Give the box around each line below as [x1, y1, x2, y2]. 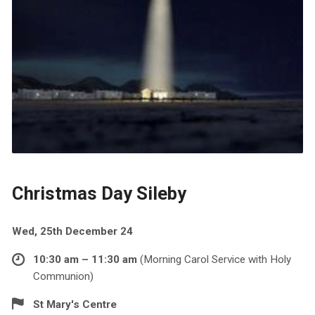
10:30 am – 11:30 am [32, 252, 140, 266]
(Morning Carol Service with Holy [139, 252, 291, 266]
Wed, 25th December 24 [11, 224, 133, 238]
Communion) [32, 269, 94, 283]
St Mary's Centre [32, 297, 117, 311]
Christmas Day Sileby [11, 182, 186, 204]
